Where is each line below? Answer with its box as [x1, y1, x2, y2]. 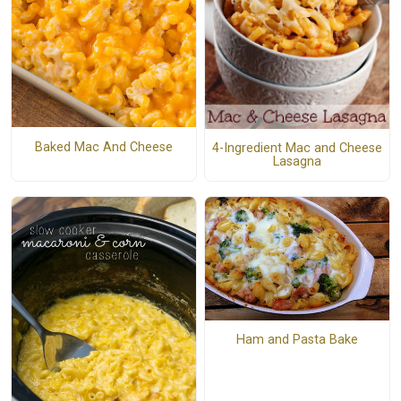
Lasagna [272, 154, 321, 170]
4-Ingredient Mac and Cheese [211, 141, 382, 157]
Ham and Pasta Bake [235, 331, 358, 347]
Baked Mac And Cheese [34, 139, 173, 155]
